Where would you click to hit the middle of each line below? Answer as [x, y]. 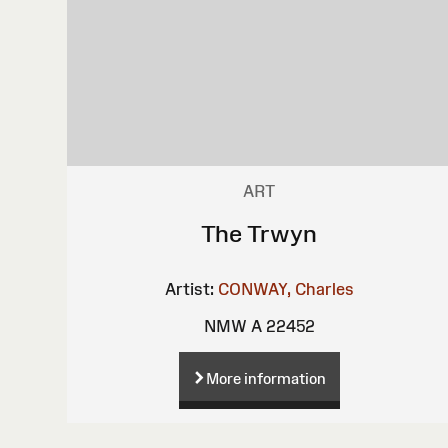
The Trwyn [259, 233]
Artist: [189, 288]
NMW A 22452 [259, 325]
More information [265, 378]
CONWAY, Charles [285, 288]
